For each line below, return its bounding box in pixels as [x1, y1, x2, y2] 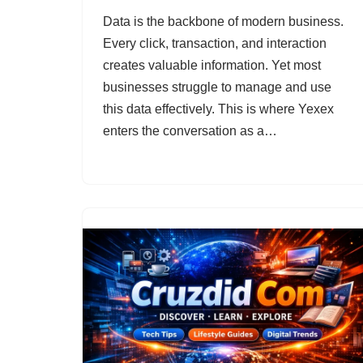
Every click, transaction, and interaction [103, 36, 327, 51]
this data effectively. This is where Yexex [103, 102, 334, 117]
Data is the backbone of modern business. [103, 15, 344, 29]
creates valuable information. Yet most [103, 58, 321, 73]
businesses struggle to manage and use [103, 80, 331, 95]
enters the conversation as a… [103, 124, 280, 139]
